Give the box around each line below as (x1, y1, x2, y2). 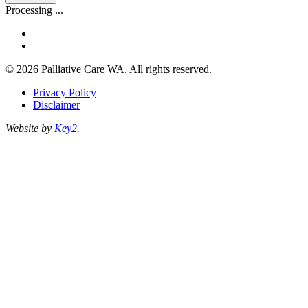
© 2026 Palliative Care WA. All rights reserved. (5, 63, 212, 75)
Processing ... (5, 3, 63, 16)
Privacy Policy (33, 86, 96, 98)
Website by (5, 122, 54, 134)
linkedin (32, 38, 67, 51)
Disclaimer (33, 98, 80, 111)
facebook (32, 26, 72, 38)
